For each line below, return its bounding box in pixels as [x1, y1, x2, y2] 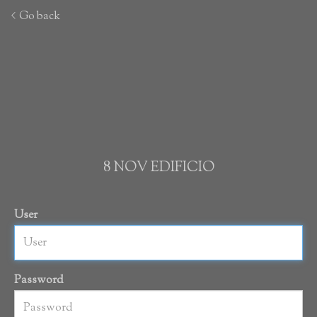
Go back [17, 8, 60, 24]
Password [14, 272, 64, 289]
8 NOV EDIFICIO [103, 158, 214, 178]
